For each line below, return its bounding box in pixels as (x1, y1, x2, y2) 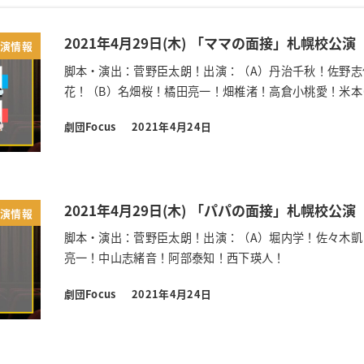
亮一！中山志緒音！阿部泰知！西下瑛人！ (63, 249, 285, 266)
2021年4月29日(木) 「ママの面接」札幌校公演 (63, 32, 356, 54)
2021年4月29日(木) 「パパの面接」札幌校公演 (63, 199, 356, 220)
